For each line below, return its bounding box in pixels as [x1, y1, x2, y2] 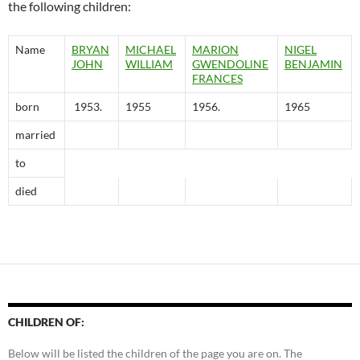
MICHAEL [125, 43, 176, 57]
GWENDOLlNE [192, 57, 268, 72]
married [15, 128, 55, 142]
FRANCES [192, 72, 243, 86]
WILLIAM [125, 57, 173, 72]
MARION [192, 43, 239, 57]
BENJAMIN [284, 57, 342, 72]
